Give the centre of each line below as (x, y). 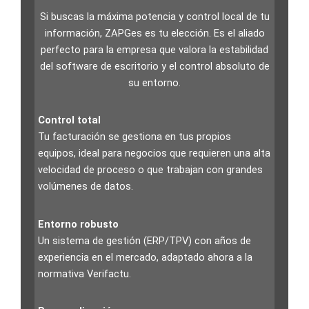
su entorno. (154, 82)
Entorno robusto (78, 224)
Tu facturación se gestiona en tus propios (134, 137)
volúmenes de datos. (86, 187)
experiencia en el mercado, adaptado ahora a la (145, 257)
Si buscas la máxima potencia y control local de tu (154, 16)
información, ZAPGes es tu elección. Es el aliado (154, 33)
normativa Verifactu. (84, 273)
